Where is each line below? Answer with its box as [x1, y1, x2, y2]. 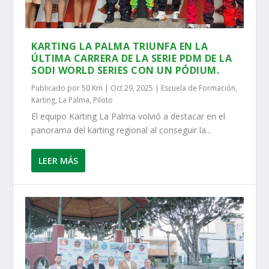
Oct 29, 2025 [110, 82, 154, 93]
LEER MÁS [38, 154, 79, 166]
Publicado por [31, 82, 82, 93]
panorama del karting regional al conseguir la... [31, 124, 212, 136]
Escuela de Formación [161, 82, 236, 93]
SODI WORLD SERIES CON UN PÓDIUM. [31, 63, 220, 77]
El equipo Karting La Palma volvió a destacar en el [31, 110, 226, 122]
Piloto [93, 94, 113, 105]
